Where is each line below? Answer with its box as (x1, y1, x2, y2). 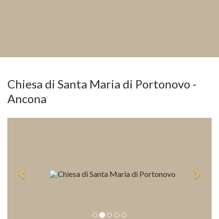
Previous (22, 117, 62, 129)
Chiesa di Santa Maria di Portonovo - (7, 77, 197, 91)
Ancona (7, 91, 46, 106)
